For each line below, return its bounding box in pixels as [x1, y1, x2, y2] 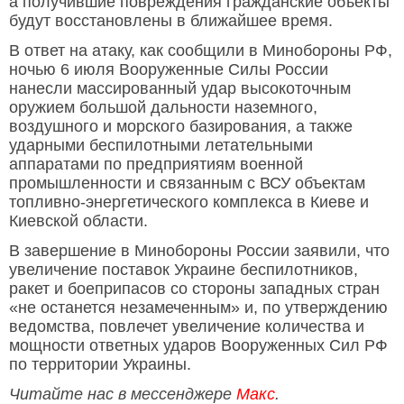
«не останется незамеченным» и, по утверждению [9, 298, 388, 317]
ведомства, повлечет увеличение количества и [9, 317, 364, 336]
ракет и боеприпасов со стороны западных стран [9, 280, 380, 298]
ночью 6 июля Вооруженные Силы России [9, 60, 328, 79]
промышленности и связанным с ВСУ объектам [9, 174, 365, 193]
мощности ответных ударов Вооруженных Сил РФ [9, 336, 388, 355]
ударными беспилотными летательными [9, 136, 313, 155]
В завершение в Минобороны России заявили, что [9, 242, 390, 261]
